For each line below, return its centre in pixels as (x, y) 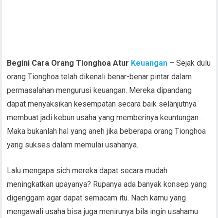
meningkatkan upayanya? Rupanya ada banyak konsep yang (107, 86)
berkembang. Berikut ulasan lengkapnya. (75, 127)
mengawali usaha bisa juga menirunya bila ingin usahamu (103, 114)
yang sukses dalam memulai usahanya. (73, 47)
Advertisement (109, 153)
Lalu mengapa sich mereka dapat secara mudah (87, 73)
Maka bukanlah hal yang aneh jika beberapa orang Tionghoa (107, 33)
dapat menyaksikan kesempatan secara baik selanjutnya (102, 6)
